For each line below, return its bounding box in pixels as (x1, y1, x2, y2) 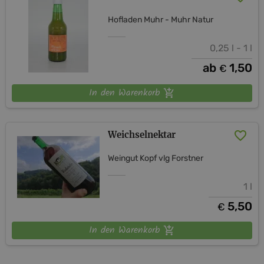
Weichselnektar (108, 128, 176, 140)
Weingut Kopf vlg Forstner (108, 153, 204, 163)
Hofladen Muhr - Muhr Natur (108, 14, 214, 25)
